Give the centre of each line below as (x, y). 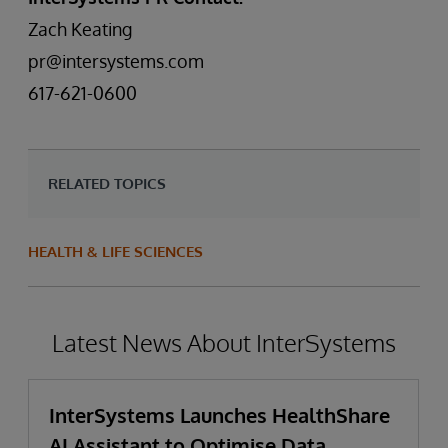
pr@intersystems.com (116, 61)
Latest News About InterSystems (224, 342)
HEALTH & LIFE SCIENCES (115, 251)
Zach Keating (80, 29)
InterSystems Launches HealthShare (219, 415)
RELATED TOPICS (107, 183)
